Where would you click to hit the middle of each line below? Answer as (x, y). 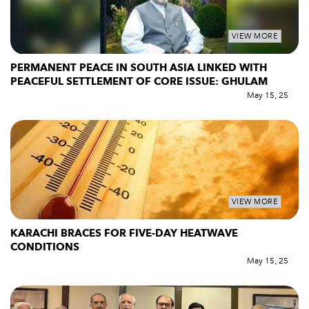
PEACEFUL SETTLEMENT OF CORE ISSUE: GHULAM (139, 81)
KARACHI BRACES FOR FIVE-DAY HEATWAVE (124, 233)
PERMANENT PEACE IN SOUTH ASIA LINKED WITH (139, 67)
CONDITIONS (45, 247)
